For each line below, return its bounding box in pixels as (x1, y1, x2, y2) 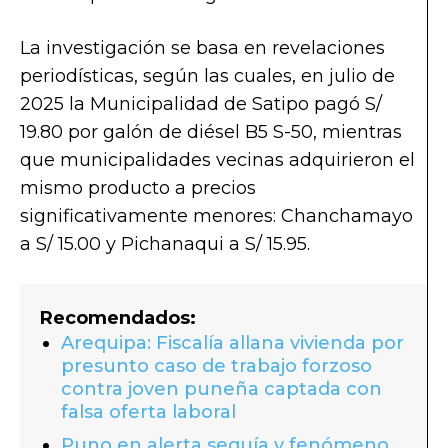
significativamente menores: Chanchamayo (20, 204, 413, 227)
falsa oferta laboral (61, 400, 236, 423)
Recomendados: (40, 306, 196, 329)
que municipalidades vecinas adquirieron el (20, 148, 415, 171)
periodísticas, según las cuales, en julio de (20, 64, 395, 87)
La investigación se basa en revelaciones (20, 36, 385, 59)
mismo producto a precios (20, 176, 256, 199)
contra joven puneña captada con (61, 377, 382, 400)
